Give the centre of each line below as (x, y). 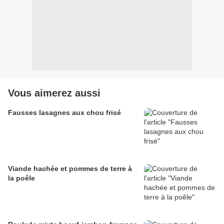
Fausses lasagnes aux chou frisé (64, 113)
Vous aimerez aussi (54, 93)
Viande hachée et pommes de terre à (70, 169)
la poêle (21, 178)
